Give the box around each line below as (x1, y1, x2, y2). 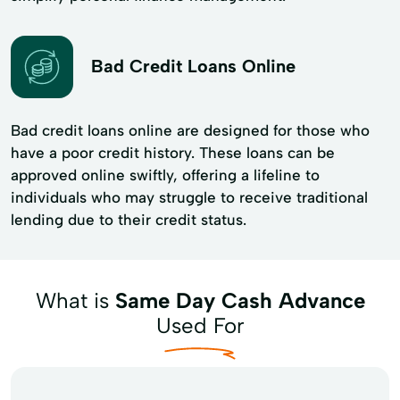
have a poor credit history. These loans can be (11, 143, 335, 162)
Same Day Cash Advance (114, 287, 365, 313)
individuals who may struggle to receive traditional (11, 187, 368, 206)
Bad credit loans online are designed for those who (11, 121, 370, 139)
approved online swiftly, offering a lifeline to (11, 165, 320, 184)
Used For (155, 312, 245, 338)
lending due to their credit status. (11, 210, 246, 229)
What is (35, 287, 115, 313)
